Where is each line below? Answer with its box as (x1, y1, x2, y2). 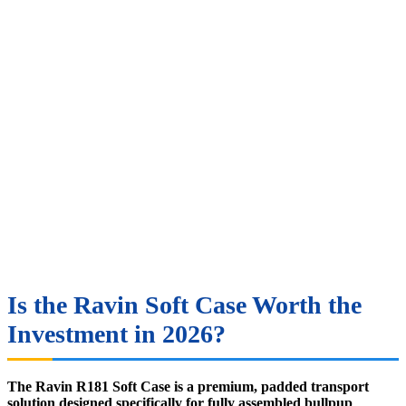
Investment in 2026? (7, 319, 226, 348)
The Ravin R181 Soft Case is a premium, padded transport (7, 378, 369, 394)
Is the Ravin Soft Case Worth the (7, 290, 362, 319)
